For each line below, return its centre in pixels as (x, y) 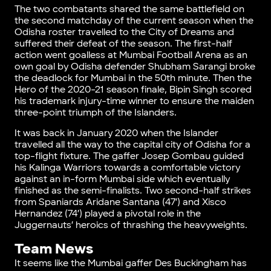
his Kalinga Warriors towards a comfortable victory (127, 168)
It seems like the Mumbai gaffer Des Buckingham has (130, 264)
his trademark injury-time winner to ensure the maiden (134, 102)
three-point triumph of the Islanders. (96, 113)
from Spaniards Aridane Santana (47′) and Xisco (120, 203)
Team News (54, 249)
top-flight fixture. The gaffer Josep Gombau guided (129, 157)
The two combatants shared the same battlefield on (129, 10)
